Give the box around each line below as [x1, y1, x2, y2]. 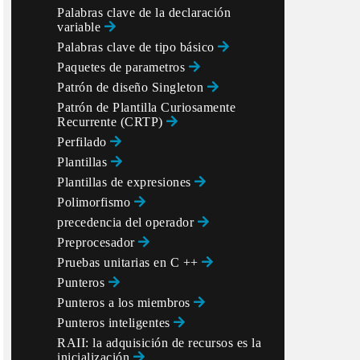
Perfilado [57, 135, 110, 149]
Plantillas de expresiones [57, 175, 194, 189]
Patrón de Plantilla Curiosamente [57, 100, 235, 114]
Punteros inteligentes [57, 316, 174, 329]
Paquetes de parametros [57, 60, 189, 74]
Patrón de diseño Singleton [57, 80, 207, 94]
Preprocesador [57, 235, 138, 249]
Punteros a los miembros [57, 296, 194, 309]
